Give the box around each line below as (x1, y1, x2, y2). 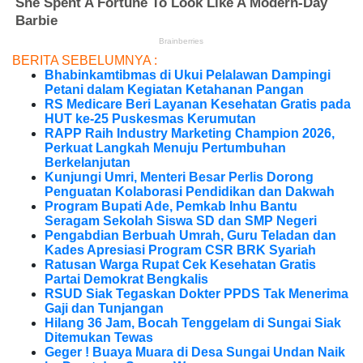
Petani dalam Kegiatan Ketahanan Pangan (45, 83, 304, 97)
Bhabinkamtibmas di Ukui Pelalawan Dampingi (45, 68, 331, 83)
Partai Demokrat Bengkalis (45, 272, 208, 287)
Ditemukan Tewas (45, 331, 153, 345)
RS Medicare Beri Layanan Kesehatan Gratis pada (45, 97, 351, 112)
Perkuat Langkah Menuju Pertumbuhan (45, 141, 286, 156)
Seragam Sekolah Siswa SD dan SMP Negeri (45, 214, 317, 228)
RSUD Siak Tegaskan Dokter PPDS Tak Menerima (45, 287, 348, 301)
